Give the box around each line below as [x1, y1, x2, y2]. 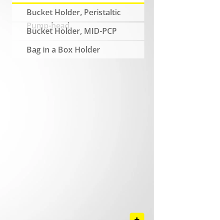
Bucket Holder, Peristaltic [26, 7, 121, 18]
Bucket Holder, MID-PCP [26, 26, 117, 37]
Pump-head [26, 20, 70, 31]
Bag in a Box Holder [26, 44, 100, 55]
